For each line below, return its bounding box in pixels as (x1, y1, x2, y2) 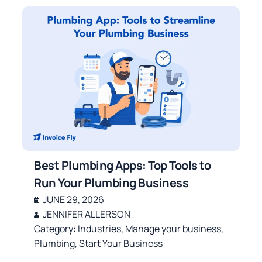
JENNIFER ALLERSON (43, 208, 131, 221)
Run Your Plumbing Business (34, 175, 189, 191)
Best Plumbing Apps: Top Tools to (34, 157, 211, 174)
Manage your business (125, 222, 222, 236)
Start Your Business (79, 237, 163, 250)
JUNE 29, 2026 (43, 193, 105, 206)
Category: (34, 222, 78, 236)
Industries (78, 222, 122, 236)
